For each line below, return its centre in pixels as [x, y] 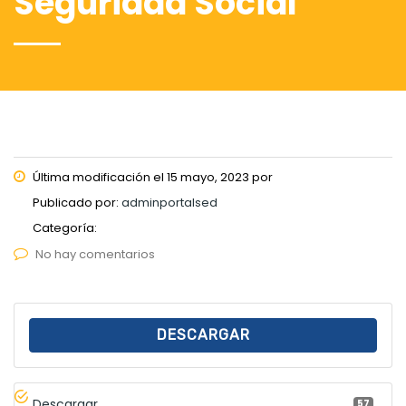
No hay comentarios [95, 254]
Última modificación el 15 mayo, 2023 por [151, 177]
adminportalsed [169, 202]
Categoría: [65, 227]
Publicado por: [77, 202]
